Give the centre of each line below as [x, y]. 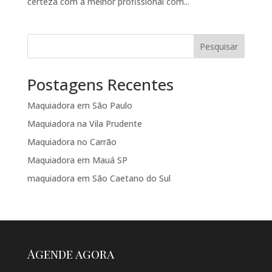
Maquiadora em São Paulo [80, 106]
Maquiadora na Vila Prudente [84, 124]
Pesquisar [219, 46]
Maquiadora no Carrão [72, 142]
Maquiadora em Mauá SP [77, 160]
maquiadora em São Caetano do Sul [99, 178]
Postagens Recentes [100, 85]
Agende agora [70, 254]
